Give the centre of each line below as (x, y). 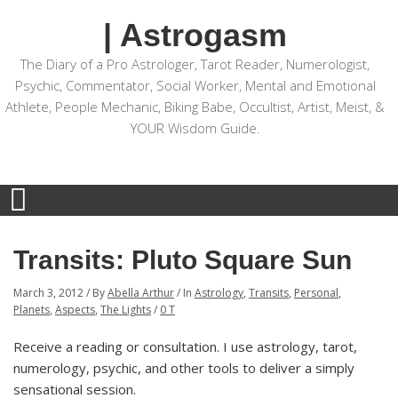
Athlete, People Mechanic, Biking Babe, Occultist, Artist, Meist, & (195, 107)
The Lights (126, 310)
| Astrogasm (195, 35)
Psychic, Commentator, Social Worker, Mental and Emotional (195, 85)
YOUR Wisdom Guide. (195, 128)
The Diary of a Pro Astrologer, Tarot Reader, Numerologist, (195, 64)
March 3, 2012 (48, 293)
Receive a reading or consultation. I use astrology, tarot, (185, 346)
